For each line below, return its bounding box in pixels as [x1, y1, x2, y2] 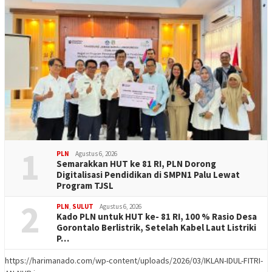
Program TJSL [56, 179, 114, 191]
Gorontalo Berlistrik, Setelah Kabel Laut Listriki [56, 221, 256, 233]
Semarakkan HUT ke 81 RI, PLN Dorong [56, 157, 216, 169]
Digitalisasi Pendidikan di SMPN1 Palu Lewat [56, 168, 240, 180]
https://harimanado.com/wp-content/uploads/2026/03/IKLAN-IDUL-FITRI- [5, 254, 263, 266]
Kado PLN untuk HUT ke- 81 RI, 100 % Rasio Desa [56, 210, 257, 222]
